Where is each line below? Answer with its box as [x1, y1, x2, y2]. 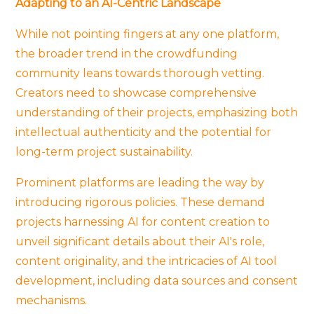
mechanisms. [15, 293, 88, 307]
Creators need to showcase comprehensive [15, 86, 257, 100]
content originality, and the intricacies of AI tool [15, 254, 278, 268]
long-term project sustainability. [15, 144, 193, 158]
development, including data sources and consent [15, 273, 299, 287]
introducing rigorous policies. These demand [15, 195, 266, 209]
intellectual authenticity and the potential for [15, 125, 272, 139]
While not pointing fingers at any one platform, [15, 27, 280, 41]
